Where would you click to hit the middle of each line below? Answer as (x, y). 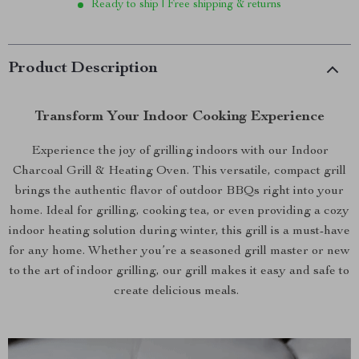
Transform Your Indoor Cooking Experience (179, 117)
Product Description (83, 69)
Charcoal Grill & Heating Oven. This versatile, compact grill (179, 171)
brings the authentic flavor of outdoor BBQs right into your (179, 192)
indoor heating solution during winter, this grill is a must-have (179, 232)
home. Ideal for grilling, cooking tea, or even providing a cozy (179, 212)
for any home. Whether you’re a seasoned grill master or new (179, 252)
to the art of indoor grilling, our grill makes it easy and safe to (179, 272)
